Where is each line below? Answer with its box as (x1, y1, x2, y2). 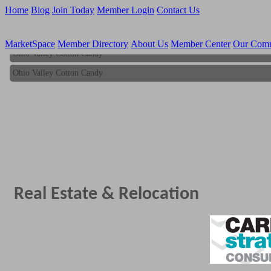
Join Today (52, 5, 94, 15)
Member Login (97, 5, 154, 15)
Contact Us (157, 5, 200, 15)
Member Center (171, 39, 230, 49)
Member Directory (57, 39, 128, 49)
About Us (131, 39, 168, 49)
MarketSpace (5, 39, 55, 49)
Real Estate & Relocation (14, 185, 199, 204)
